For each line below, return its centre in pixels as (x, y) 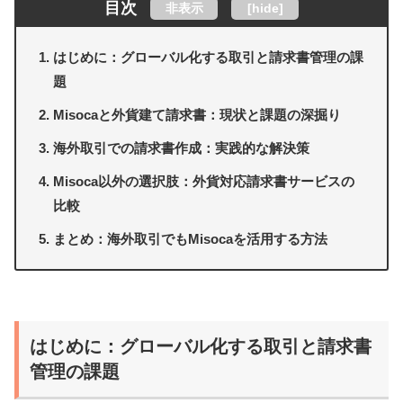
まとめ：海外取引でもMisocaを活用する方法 (191, 238)
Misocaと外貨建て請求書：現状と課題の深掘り (197, 114)
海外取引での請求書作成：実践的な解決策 (182, 148)
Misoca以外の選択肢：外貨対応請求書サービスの (204, 181)
